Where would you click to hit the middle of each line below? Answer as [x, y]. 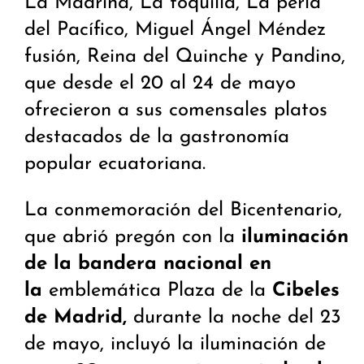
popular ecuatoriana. [115, 165]
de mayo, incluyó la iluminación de [175, 345]
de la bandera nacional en [148, 264]
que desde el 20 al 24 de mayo [160, 84]
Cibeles [306, 291]
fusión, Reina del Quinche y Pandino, [185, 57]
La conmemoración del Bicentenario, [183, 211]
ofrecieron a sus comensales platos [176, 111]
